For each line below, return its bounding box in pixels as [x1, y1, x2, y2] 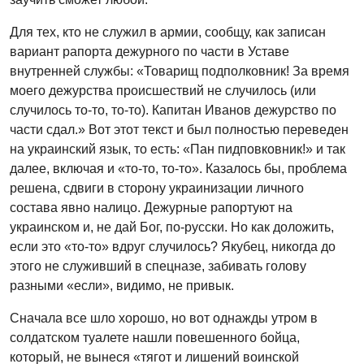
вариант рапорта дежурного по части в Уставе [10, 45, 289, 58]
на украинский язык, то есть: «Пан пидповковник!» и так [10, 142, 345, 156]
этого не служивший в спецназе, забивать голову [10, 259, 306, 273]
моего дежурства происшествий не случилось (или [10, 84, 316, 97]
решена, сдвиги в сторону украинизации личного [10, 181, 304, 195]
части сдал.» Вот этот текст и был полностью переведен [10, 123, 349, 136]
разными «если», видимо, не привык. [10, 279, 234, 292]
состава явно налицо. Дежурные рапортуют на [10, 201, 292, 214]
